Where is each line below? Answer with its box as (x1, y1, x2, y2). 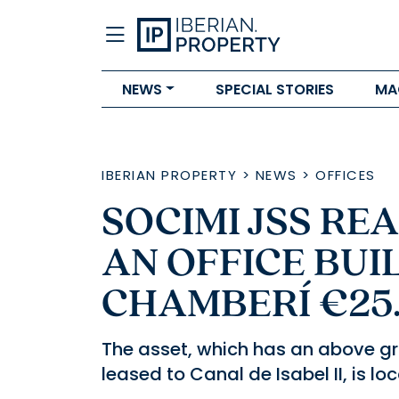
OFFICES (315, 166, 376, 184)
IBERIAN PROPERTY (102, 166, 237, 184)
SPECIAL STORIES (215, 78, 334, 100)
